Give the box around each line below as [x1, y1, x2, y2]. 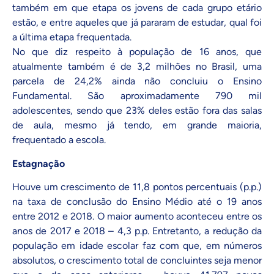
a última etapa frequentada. [12, 31, 131, 43]
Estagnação [12, 157, 65, 169]
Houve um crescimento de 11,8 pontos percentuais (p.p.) [12, 180, 262, 193]
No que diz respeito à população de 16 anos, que [12, 46, 262, 58]
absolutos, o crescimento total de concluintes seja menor [12, 254, 262, 266]
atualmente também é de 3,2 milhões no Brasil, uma [12, 61, 262, 73]
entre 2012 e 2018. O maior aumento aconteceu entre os [12, 210, 262, 222]
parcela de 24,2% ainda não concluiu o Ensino [12, 75, 262, 87]
